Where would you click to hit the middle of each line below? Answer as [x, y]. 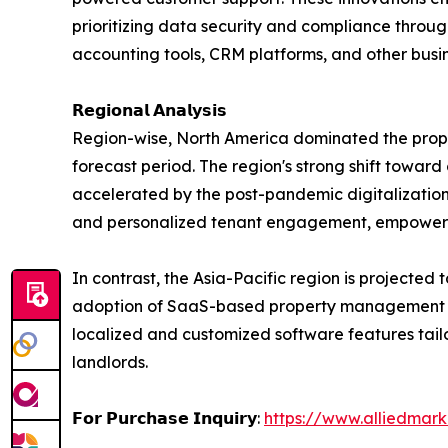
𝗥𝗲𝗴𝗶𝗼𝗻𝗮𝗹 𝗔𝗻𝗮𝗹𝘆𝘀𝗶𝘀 [149, 110]
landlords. [110, 362]
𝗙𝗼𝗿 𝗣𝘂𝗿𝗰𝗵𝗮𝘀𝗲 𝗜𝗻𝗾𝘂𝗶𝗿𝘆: [168, 418]
